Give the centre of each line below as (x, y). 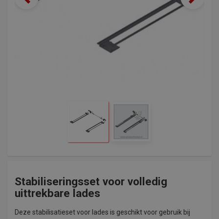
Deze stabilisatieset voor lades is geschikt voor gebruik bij (102, 212)
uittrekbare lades (57, 193)
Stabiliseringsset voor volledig (91, 181)
